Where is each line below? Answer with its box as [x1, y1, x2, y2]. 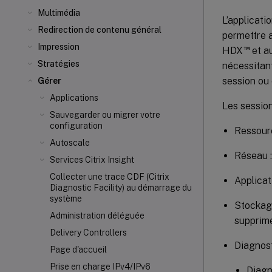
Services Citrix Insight [50, 155, 134, 165]
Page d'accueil [50, 245, 107, 254]
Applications [50, 93, 98, 103]
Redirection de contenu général [38, 25, 161, 35]
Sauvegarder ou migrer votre [50, 110, 160, 120]
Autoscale [50, 138, 90, 148]
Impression [38, 42, 80, 52]
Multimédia [38, 8, 80, 18]
